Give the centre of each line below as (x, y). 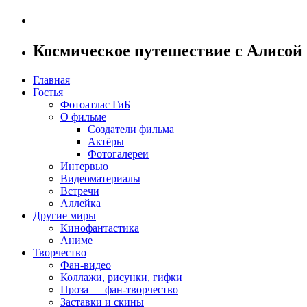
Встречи (80, 191)
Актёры (106, 141)
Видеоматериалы (100, 178)
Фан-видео (86, 265)
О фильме (83, 116)
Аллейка (81, 203)
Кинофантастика (100, 228)
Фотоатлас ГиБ (95, 104)
